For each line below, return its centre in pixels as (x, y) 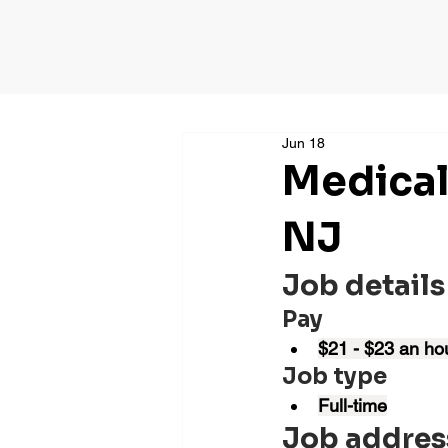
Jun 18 (303, 143)
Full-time (352, 405)
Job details (363, 285)
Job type (334, 376)
